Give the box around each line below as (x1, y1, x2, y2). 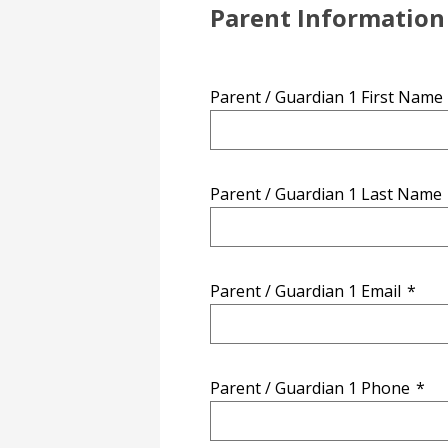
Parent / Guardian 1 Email (210, 280, 401, 303)
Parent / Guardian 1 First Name (210, 86, 443, 109)
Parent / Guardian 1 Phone (210, 377, 410, 400)
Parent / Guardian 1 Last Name (210, 183, 442, 206)
